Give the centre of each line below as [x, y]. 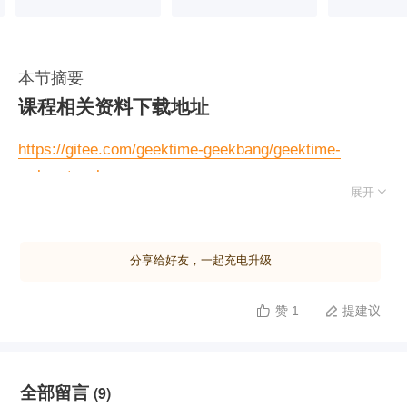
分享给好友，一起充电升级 [200, 260]
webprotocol [59, 176]
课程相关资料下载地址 [114, 105]
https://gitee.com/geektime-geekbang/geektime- [179, 149]
